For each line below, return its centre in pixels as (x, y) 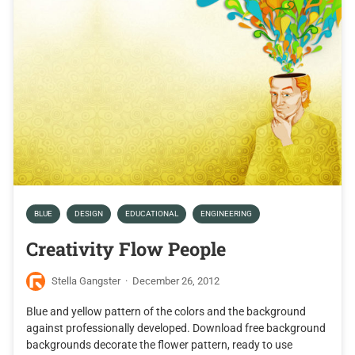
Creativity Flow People (126, 249)
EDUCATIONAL (152, 214)
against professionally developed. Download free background (176, 328)
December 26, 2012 (176, 281)
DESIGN (89, 214)
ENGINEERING (226, 214)
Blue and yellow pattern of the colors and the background (166, 311)
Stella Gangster (86, 281)
